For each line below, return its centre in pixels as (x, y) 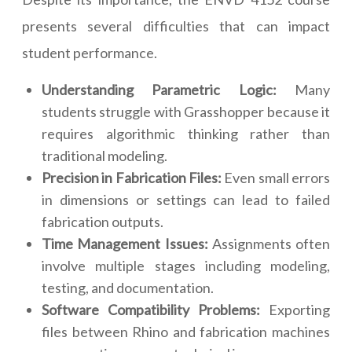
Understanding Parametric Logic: (159, 90)
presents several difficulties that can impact (176, 26)
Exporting (295, 310)
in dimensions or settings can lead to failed (186, 200)
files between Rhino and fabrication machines (186, 332)
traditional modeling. (104, 156)
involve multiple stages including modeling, (186, 266)
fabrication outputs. (103, 222)
